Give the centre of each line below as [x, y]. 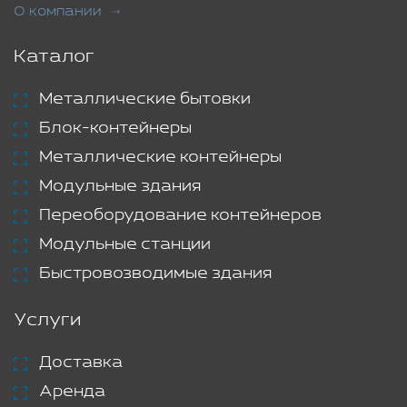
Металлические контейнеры [160, 158]
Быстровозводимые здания [155, 274]
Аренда [72, 392]
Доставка [81, 363]
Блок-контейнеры [115, 129]
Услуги [47, 321]
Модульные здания [120, 187]
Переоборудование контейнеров [180, 216]
